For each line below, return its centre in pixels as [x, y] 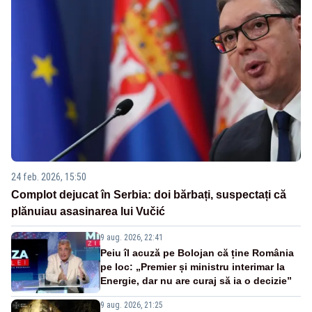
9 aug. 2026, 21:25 [132, 305]
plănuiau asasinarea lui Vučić [88, 211]
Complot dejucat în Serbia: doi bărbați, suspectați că [149, 194]
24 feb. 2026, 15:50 [49, 177]
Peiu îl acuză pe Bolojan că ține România [197, 252]
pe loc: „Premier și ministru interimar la [193, 266]
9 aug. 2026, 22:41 [132, 237]
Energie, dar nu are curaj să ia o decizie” [196, 280]
